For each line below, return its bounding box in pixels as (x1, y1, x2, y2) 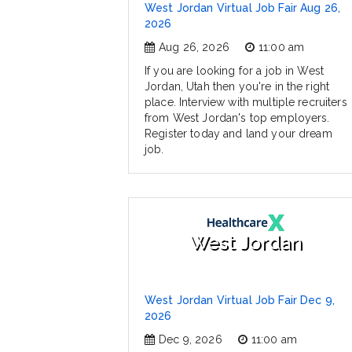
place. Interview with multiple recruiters (145, 96, 347, 109)
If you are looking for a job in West (145, 64, 324, 78)
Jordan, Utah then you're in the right (145, 80, 330, 93)
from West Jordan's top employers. (145, 112, 330, 125)
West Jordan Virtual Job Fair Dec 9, (145, 294, 335, 307)
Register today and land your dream (145, 127, 332, 141)
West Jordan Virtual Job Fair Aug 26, (145, 2, 341, 15)
